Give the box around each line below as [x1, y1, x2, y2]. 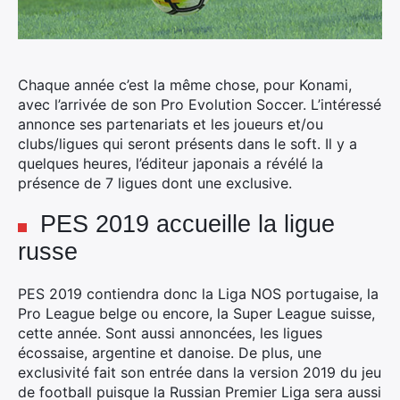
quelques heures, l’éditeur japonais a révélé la [18, 154, 323, 172]
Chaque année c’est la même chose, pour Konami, [18, 76, 352, 94]
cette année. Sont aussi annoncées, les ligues [18, 324, 322, 342]
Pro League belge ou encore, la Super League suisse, [18, 304, 375, 322]
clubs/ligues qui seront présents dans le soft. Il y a [18, 135, 357, 153]
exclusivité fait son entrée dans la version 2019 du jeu [18, 363, 381, 381]
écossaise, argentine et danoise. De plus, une [18, 344, 321, 362]
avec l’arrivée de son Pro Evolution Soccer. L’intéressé [18, 96, 381, 113]
